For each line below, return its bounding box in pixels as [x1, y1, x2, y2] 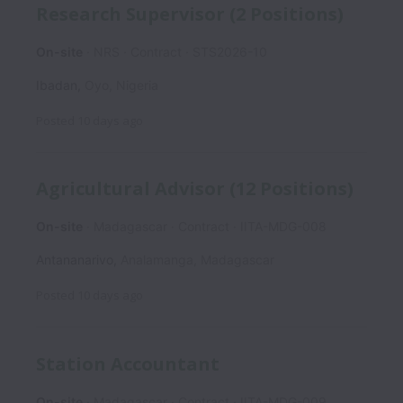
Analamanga [121, 252, 193, 268]
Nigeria [116, 76, 158, 93]
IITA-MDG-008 [240, 219, 327, 235]
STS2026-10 [193, 43, 267, 59]
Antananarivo [36, 252, 113, 268]
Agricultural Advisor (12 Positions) [36, 176, 354, 201]
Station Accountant [36, 351, 219, 376]
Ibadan [36, 76, 77, 93]
